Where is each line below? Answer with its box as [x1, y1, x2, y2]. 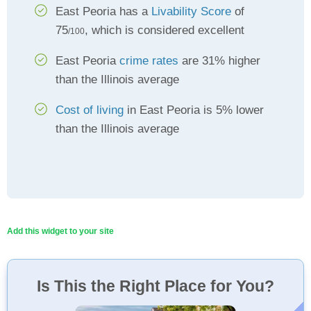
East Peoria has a [56, 5, 151, 18]
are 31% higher [178, 54, 260, 67]
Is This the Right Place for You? [37, 277, 274, 295]
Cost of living [56, 103, 124, 117]
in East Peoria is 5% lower [124, 103, 264, 117]
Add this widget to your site [7, 226, 114, 236]
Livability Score [151, 5, 231, 18]
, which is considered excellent [85, 24, 244, 37]
